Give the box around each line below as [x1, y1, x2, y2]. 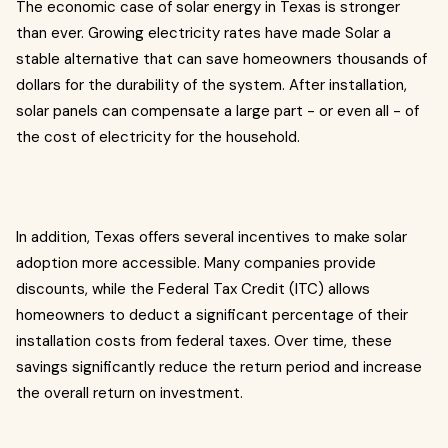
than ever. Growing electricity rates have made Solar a [16, 23, 391, 43]
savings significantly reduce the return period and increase [16, 357, 422, 377]
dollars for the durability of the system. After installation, [16, 75, 407, 95]
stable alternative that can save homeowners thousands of [16, 49, 427, 69]
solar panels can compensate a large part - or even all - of [16, 101, 419, 121]
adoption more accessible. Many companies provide [16, 253, 376, 273]
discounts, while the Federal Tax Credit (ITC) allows [16, 279, 370, 299]
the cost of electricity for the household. [16, 127, 300, 147]
